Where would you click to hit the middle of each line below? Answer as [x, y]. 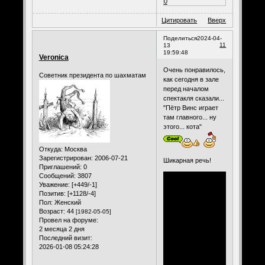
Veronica [54, 58]
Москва [75, 149]
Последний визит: [65, 237]
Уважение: [54, 184]
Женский [67, 202]
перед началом [186, 89]
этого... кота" [183, 127]
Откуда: [51, 149]
